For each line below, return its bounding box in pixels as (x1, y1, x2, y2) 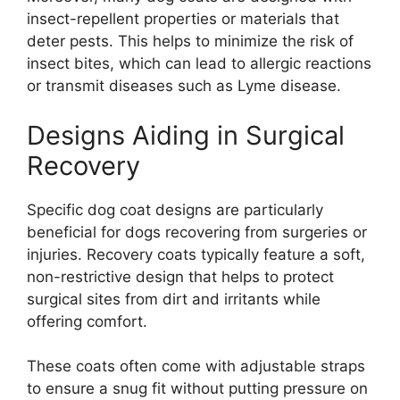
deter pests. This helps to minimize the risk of (27, 32, 354, 51)
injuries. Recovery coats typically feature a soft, (27, 245, 365, 263)
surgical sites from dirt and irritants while (27, 289, 321, 308)
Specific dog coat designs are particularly (27, 200, 323, 219)
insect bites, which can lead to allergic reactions (27, 54, 371, 73)
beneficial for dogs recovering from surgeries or (27, 222, 367, 241)
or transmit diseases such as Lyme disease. (27, 77, 341, 96)
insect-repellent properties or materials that (27, 10, 339, 29)
